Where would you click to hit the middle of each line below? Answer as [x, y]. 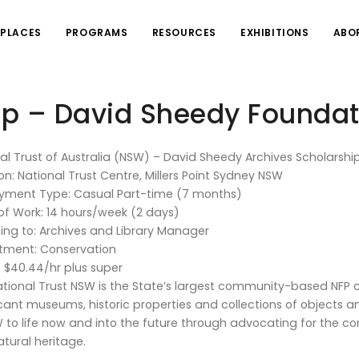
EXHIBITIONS [274, 32]
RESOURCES [184, 32]
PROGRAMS [97, 32]
